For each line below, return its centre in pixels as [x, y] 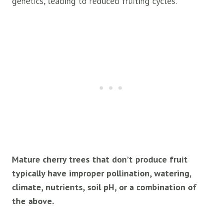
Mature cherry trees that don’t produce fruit [100, 160]
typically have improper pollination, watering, [102, 173]
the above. [33, 201]
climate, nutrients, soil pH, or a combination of [104, 187]
